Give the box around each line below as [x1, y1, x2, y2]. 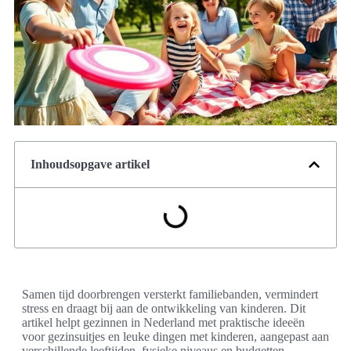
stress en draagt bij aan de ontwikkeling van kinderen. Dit [22, 302, 306, 316]
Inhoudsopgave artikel [31, 157, 150, 172]
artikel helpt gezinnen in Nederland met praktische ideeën [22, 316, 305, 330]
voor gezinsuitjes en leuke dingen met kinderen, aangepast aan [22, 330, 329, 344]
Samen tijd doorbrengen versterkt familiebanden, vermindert [22, 288, 318, 302]
